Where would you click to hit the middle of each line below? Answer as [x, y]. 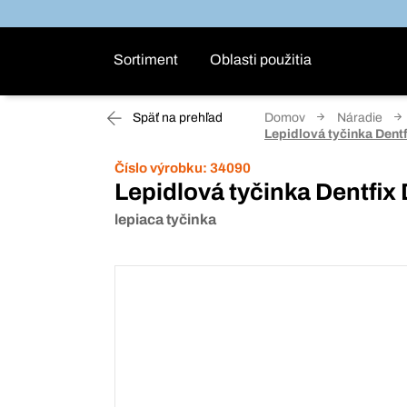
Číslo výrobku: [161, 168]
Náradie [360, 118]
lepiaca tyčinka [165, 219]
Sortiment [146, 60]
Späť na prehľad [176, 118]
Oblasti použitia [261, 60]
